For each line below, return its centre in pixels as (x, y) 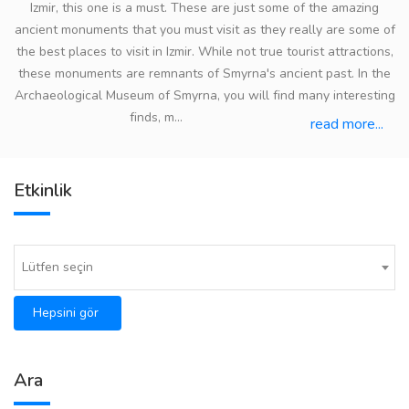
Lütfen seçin (58, 267)
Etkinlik (43, 190)
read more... (347, 124)
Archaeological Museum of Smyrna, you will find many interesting (204, 95)
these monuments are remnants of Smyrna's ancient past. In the (204, 73)
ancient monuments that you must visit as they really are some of (204, 30)
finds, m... (156, 117)
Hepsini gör (66, 313)
